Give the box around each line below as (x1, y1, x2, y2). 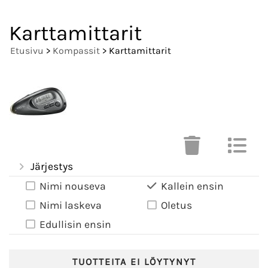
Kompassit (53, 45, 100, 57)
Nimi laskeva (39, 199, 102, 212)
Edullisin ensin (39, 218, 111, 231)
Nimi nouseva (39, 180, 106, 193)
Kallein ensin (161, 180, 224, 193)
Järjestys (30, 160, 73, 173)
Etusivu (10, 45, 44, 57)
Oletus (161, 199, 192, 212)
